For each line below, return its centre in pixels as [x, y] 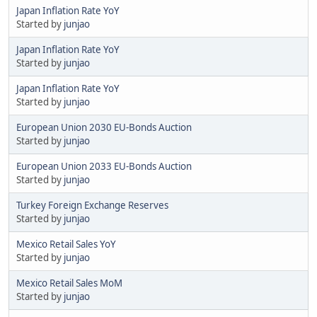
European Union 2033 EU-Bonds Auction [104, 166]
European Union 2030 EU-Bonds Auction [104, 127]
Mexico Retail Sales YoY [66, 244]
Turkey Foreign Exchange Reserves [92, 205]
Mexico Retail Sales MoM [69, 283]
